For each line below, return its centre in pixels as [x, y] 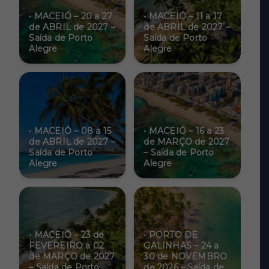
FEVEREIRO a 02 [67, 246]
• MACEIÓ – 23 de [67, 235]
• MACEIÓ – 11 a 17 [183, 17]
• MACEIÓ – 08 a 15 [70, 131]
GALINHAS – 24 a [181, 246]
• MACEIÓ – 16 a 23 [184, 131]
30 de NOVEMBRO [186, 257]
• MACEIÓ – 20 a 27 [71, 17]
